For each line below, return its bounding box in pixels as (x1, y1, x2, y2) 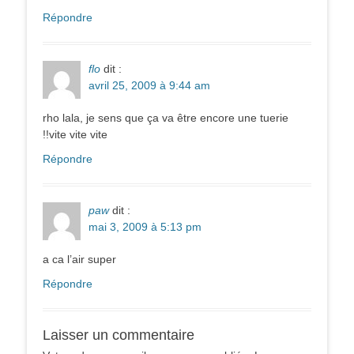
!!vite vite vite (43, 127, 107, 141)
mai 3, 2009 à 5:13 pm (88, 220, 201, 233)
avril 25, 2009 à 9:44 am (88, 78, 210, 92)
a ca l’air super (43, 252, 116, 265)
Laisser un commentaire (43, 326, 194, 343)
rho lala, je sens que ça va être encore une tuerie (43, 111, 288, 124)
